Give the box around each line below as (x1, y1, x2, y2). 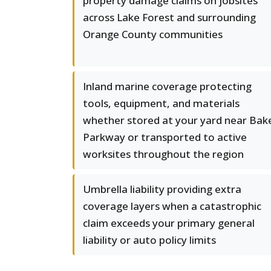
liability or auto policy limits (83, 233, 216, 247)
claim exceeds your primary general (83, 216, 255, 230)
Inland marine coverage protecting (83, 79, 252, 93)
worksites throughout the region (83, 147, 244, 161)
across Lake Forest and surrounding (83, 10, 256, 24)
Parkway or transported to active (83, 130, 247, 144)
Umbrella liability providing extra (83, 182, 241, 196)
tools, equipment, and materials (83, 96, 240, 110)
